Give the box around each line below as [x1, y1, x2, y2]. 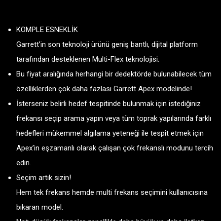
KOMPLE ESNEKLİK [16, 25, 78, 35]
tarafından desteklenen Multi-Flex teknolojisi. [16, 55, 159, 64]
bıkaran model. [16, 203, 63, 212]
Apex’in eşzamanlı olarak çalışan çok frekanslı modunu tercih [16, 144, 213, 153]
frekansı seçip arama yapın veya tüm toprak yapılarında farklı [16, 114, 211, 123]
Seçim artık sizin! [16, 173, 71, 183]
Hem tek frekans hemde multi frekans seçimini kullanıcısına [16, 188, 208, 197]
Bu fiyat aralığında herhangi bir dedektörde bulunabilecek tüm [16, 70, 212, 79]
